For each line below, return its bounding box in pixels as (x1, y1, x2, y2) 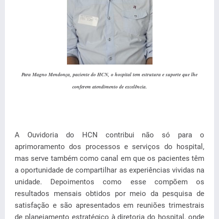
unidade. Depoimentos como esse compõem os (15, 177, 204, 186)
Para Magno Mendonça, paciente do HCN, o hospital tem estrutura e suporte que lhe (22, 71, 197, 78)
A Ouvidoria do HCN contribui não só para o (15, 130, 204, 139)
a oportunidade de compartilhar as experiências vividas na (15, 165, 204, 175)
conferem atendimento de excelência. (72, 83, 147, 90)
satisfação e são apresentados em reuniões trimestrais (15, 200, 204, 210)
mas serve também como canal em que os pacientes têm (15, 153, 204, 163)
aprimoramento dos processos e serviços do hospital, (15, 142, 204, 151)
